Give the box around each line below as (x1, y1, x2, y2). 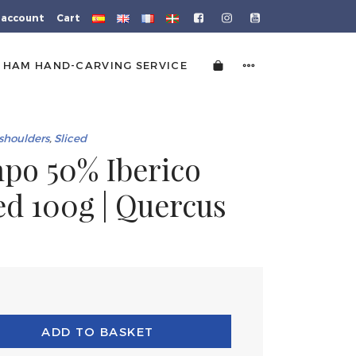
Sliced (54, 130, 87, 145)
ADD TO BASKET (41, 324, 154, 339)
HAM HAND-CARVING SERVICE (2, 58, 188, 72)
